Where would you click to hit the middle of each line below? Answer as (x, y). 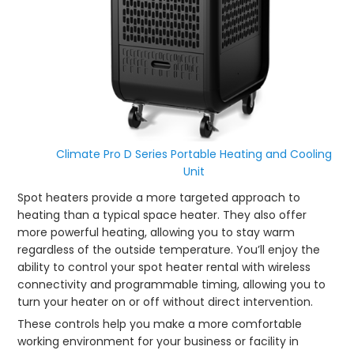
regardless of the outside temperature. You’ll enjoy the (169, 250)
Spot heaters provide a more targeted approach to (159, 198)
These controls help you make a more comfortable (160, 324)
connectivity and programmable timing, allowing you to (172, 285)
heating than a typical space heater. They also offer (162, 215)
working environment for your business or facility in (158, 342)
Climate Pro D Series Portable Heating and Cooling (194, 154)
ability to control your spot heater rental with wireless (164, 267)
